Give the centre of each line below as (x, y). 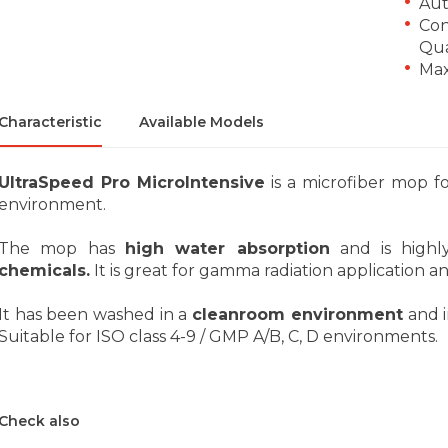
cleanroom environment (297, 314)
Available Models (201, 121)
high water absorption (227, 248)
